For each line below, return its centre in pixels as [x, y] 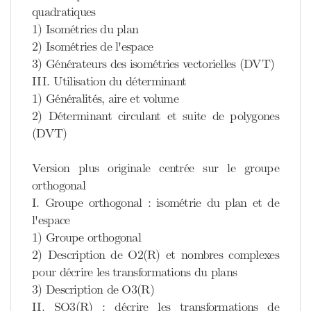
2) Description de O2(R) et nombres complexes [155, 255]
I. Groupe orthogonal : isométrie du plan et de [155, 203]
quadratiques [64, 12]
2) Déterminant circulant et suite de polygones [155, 116]
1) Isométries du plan [85, 29]
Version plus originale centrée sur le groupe [155, 168]
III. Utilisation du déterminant [109, 81]
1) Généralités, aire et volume [105, 99]
